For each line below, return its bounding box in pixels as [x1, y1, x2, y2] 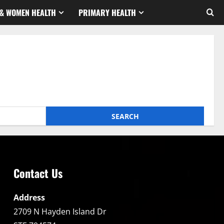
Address [13, 192, 45, 203]
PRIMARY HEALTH [78, 6, 136, 18]
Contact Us [13, 165, 62, 181]
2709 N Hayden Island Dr [13, 206, 106, 217]
